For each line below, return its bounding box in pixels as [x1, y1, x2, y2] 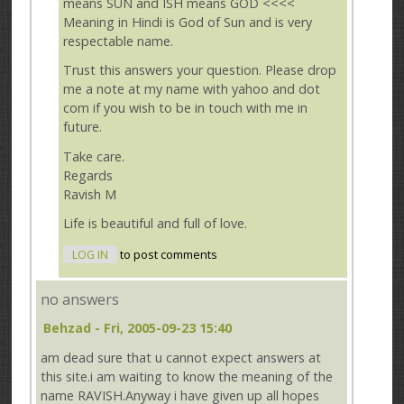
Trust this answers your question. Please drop [63, 61, 337, 79]
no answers [41, 289, 120, 309]
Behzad [43, 319, 92, 337]
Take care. [63, 147, 125, 165]
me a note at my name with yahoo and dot [63, 80, 321, 98]
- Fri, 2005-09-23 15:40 [91, 319, 233, 337]
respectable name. [63, 32, 174, 50]
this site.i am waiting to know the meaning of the [41, 368, 334, 386]
